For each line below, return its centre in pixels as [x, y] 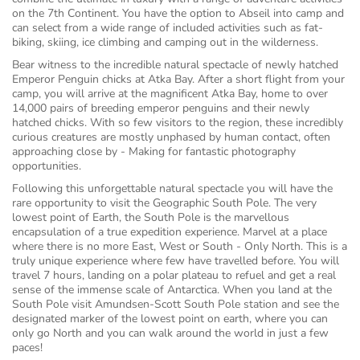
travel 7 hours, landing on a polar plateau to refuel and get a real [174, 275]
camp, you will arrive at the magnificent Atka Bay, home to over [170, 94]
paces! [31, 348]
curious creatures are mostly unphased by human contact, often [171, 137]
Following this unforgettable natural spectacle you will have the [172, 188]
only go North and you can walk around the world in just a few [170, 333]
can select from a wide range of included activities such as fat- [168, 28]
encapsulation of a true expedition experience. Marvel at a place [170, 232]
